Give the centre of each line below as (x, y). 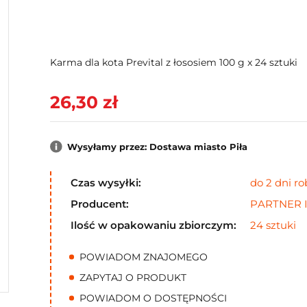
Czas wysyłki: (106, 182)
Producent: (99, 204)
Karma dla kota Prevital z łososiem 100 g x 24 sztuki (173, 62)
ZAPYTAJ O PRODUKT (133, 277)
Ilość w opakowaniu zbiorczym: (153, 225)
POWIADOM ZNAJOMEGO (143, 257)
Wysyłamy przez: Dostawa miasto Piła (157, 146)
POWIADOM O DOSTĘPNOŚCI (153, 298)
